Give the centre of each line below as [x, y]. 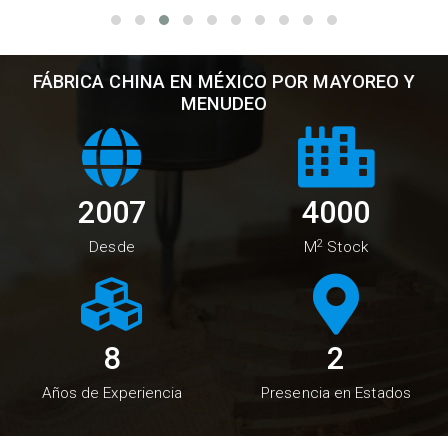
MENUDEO [224, 103]
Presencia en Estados [336, 393]
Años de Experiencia [112, 393]
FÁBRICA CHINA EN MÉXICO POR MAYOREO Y [224, 81]
